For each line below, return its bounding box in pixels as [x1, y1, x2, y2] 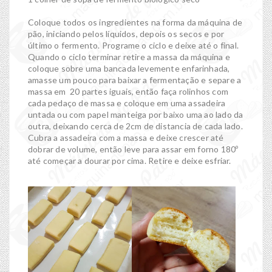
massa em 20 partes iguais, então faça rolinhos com [28, 86, 228, 97]
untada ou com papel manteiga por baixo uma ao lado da [28, 109, 243, 120]
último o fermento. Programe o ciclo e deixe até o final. [28, 40, 239, 51]
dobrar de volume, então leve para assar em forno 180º [28, 144, 239, 155]
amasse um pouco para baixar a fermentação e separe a [28, 75, 242, 86]
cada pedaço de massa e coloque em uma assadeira [28, 98, 226, 109]
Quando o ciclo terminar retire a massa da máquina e [28, 52, 230, 63]
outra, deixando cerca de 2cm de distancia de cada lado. [28, 121, 243, 132]
